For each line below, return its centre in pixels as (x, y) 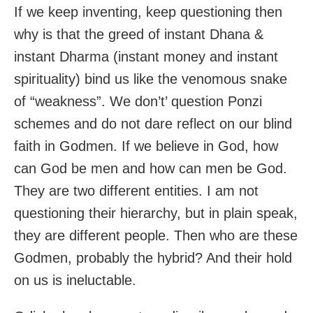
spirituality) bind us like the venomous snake (151, 79)
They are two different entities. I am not (136, 191)
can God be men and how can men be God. (151, 169)
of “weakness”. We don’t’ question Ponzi (138, 102)
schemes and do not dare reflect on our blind (153, 124)
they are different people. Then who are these (156, 236)
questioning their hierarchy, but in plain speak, (156, 213)
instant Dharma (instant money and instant (146, 57)
